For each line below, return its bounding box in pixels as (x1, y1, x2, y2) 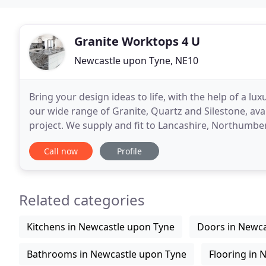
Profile (117, 145, 142, 157)
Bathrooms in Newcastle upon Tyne (27, 248, 186, 261)
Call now (44, 145, 78, 157)
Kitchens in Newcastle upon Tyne (27, 220, 175, 233)
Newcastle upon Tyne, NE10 (74, 54, 198, 67)
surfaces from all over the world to (29, 133, 185, 146)
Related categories (19, 190, 145, 210)
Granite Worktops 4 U (74, 33, 200, 49)
